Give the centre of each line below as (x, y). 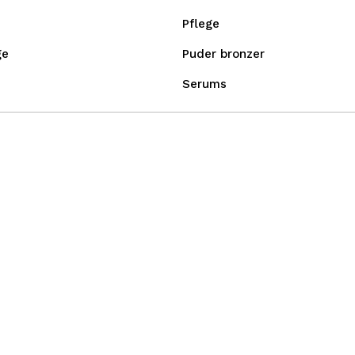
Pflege (201, 24)
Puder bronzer (223, 54)
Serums (204, 84)
